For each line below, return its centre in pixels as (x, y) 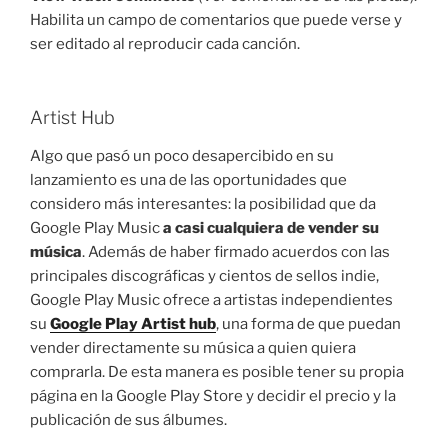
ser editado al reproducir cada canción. (165, 43)
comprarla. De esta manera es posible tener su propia (217, 371)
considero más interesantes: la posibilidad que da (203, 203)
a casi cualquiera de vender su (271, 227)
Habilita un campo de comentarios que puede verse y (216, 19)
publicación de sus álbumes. (128, 419)
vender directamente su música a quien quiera (193, 347)
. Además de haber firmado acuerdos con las (236, 251)
